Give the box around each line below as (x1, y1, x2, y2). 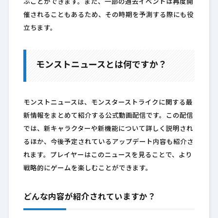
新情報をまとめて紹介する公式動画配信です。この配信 (23, 113, 193, 120)
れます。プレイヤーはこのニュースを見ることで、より (23, 152, 192, 159)
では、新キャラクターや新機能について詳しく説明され (23, 126, 193, 133)
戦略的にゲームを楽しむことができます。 (23, 165, 152, 172)
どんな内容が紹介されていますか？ (23, 194, 156, 202)
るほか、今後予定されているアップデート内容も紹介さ (23, 139, 194, 146)
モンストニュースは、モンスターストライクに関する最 (23, 100, 193, 107)
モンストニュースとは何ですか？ (36, 61, 167, 71)
